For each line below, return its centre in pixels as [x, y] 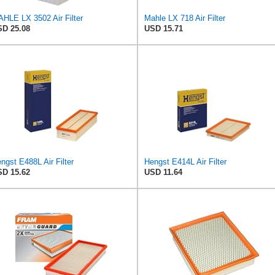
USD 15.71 [164, 28]
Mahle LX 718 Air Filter [185, 18]
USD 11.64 [163, 172]
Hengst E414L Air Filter [185, 161]
